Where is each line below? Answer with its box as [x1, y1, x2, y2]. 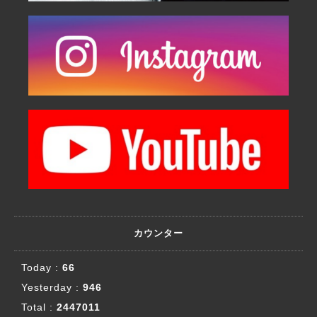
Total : [21, 301, 57, 313]
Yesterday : [21, 282, 83, 294]
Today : [21, 262, 62, 274]
